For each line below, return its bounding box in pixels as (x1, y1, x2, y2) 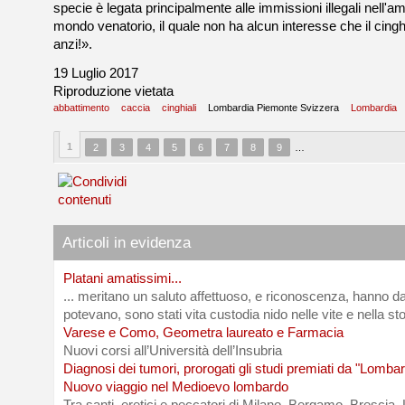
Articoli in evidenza (62, 234, 191, 251)
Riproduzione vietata (53, 84, 174, 99)
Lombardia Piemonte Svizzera (208, 102, 339, 113)
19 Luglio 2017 (53, 66, 138, 80)
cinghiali (162, 102, 196, 113)
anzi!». (53, 37, 96, 52)
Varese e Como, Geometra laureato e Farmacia (63, 325, 344, 340)
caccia (121, 102, 150, 113)
